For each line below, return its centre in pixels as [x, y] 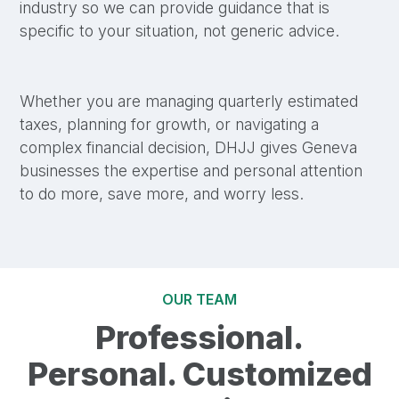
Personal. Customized [199, 374]
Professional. [199, 337]
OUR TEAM [199, 299]
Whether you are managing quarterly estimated [189, 101]
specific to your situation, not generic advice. [180, 31]
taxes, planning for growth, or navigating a [170, 124]
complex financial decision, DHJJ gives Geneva [189, 147]
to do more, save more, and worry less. [162, 193]
